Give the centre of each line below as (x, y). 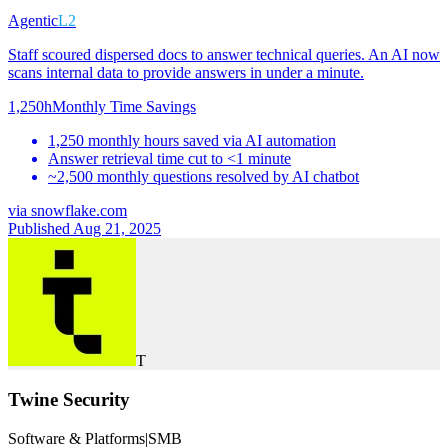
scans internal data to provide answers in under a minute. (186, 73)
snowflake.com (79, 211)
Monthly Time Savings (124, 107)
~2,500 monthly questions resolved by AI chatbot (203, 177)
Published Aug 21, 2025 (84, 229)
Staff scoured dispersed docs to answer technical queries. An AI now (224, 55)
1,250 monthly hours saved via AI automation (192, 141)
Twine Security (69, 399)
